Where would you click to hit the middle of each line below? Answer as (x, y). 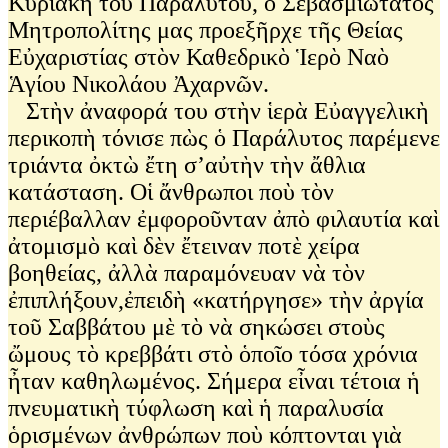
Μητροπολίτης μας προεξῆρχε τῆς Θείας (205, 29)
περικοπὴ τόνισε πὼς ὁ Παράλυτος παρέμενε (224, 137)
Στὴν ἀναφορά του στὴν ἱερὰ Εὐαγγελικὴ (218, 110)
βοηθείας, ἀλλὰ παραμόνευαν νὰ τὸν (186, 272)
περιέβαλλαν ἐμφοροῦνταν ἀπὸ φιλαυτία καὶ (223, 218)
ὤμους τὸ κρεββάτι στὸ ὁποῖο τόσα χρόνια (213, 353)
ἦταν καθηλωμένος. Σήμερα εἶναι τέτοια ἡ (214, 380)
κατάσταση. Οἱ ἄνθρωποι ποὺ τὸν (171, 191)
